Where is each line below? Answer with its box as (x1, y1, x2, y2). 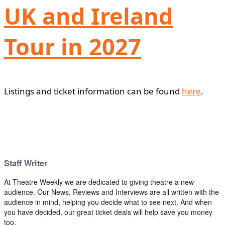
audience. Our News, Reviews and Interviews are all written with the (4, 187, 219, 197)
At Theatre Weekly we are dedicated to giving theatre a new (4, 177, 194, 187)
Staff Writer (4, 157, 47, 169)
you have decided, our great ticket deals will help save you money (4, 207, 212, 217)
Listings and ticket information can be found (4, 85, 182, 97)
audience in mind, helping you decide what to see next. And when (4, 197, 212, 207)
